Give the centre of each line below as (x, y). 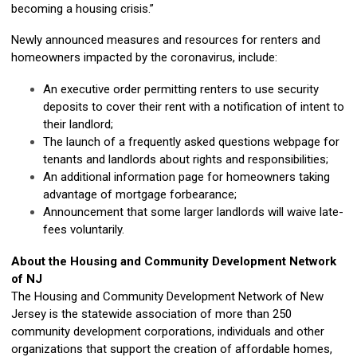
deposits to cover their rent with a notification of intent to (194, 107)
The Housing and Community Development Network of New (167, 297)
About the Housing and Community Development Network (174, 262)
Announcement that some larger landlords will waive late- (193, 212)
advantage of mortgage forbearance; (140, 195)
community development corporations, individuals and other (168, 332)
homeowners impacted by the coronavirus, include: (144, 58)
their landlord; (78, 125)
